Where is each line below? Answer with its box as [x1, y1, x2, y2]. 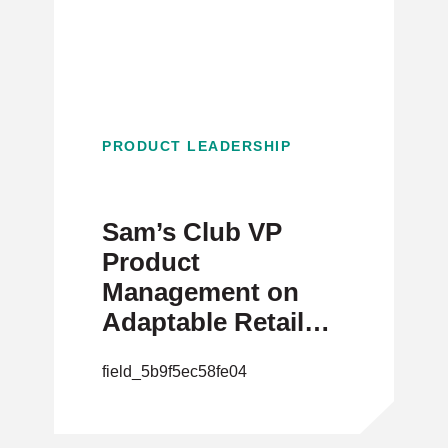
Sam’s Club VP [102, 217, 282, 247]
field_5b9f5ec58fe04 [102, 363, 247, 380]
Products [102, 337, 214, 367]
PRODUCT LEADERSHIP [102, 138, 291, 154]
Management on [102, 277, 299, 307]
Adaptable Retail [102, 307, 304, 337]
